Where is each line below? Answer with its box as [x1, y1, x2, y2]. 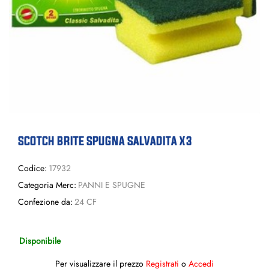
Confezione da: [18, 196, 73, 208]
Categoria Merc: [18, 179, 76, 191]
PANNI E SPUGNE [77, 179, 145, 191]
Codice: [18, 162, 47, 174]
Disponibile [19, 234, 61, 246]
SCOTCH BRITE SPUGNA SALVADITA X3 [18, 134, 192, 148]
